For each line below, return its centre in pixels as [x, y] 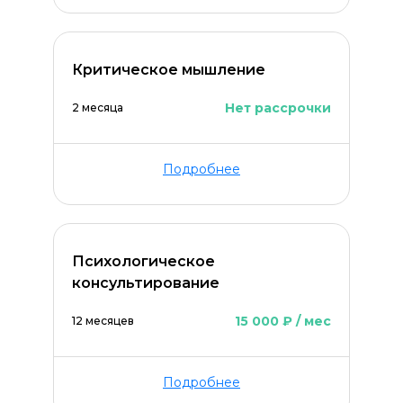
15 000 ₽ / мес [283, 321]
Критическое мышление [169, 70]
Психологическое [143, 261]
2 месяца [98, 107]
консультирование [146, 283]
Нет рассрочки [278, 108]
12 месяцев [103, 321]
